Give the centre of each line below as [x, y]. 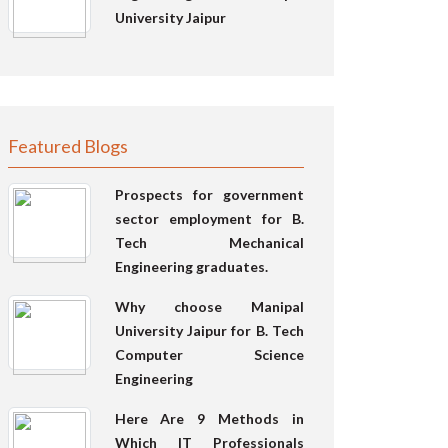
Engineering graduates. [191, 266]
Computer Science [209, 354]
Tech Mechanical [209, 242]
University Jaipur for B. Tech [209, 330]
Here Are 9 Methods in [209, 418]
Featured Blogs [68, 145]
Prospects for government [209, 194]
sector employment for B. [209, 218]
